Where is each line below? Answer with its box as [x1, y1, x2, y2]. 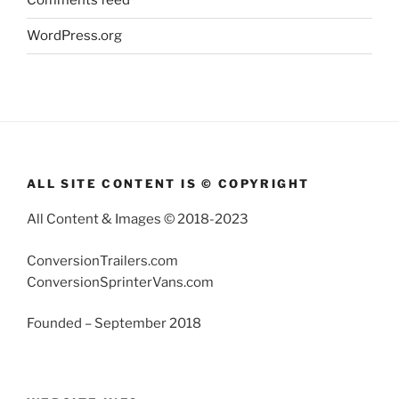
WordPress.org [27, 28, 122, 45]
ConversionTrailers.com [27, 252, 178, 269]
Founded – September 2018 [27, 315, 201, 332]
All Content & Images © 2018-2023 [27, 211, 248, 228]
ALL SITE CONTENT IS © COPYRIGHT [27, 175, 310, 191]
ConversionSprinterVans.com [27, 273, 214, 290]
